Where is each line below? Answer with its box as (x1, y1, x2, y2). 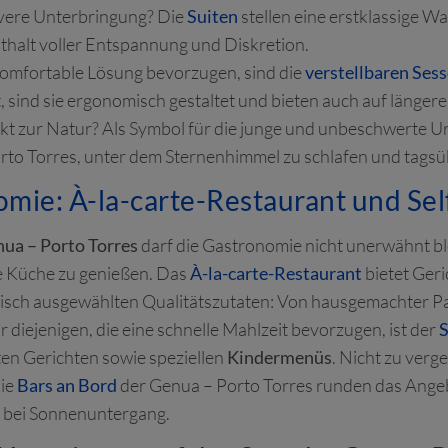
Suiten (187, 5, 238, 27)
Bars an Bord (17, 374, 117, 396)
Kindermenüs (227, 346, 332, 368)
